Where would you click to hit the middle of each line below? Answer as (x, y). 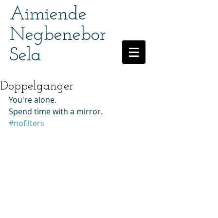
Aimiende (48, 15)
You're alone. (34, 100)
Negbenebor (58, 35)
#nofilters (27, 123)
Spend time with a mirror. (57, 111)
